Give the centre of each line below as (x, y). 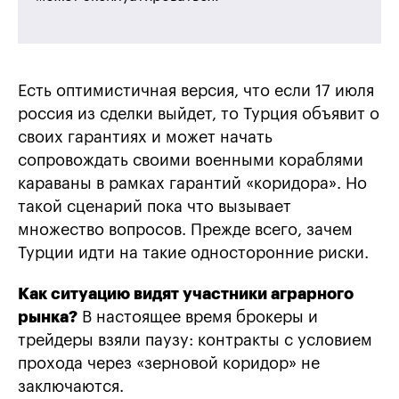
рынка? (48, 318)
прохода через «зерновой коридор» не (169, 364)
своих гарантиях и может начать (145, 138)
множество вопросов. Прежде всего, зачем (185, 230)
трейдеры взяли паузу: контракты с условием (195, 341)
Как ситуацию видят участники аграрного (186, 294)
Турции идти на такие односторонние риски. (193, 253)
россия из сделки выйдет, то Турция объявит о (199, 114)
